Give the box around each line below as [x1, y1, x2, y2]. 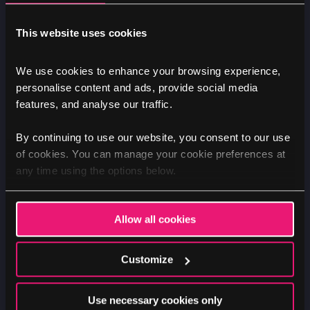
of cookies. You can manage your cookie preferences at [16, 148, 286, 161]
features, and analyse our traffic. [16, 98, 172, 111]
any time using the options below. [16, 165, 176, 177]
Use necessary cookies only [88, 293, 222, 306]
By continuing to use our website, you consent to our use [16, 131, 290, 144]
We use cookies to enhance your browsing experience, [16, 65, 281, 77]
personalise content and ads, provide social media [16, 82, 258, 94]
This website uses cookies [16, 26, 147, 39]
